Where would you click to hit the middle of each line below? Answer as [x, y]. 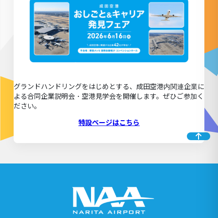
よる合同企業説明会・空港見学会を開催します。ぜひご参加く [109, 96]
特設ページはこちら [109, 122]
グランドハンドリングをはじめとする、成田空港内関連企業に [109, 86]
